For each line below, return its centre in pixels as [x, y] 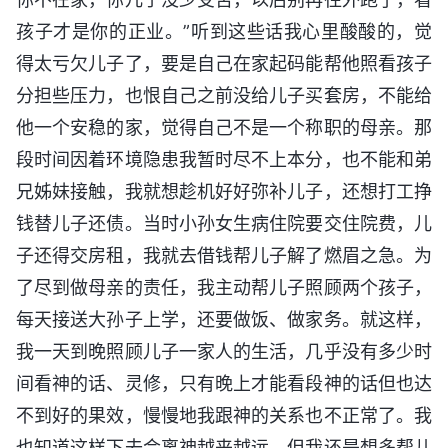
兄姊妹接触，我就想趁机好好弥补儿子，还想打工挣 [224, 191]
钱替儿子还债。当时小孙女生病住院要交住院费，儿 [224, 223]
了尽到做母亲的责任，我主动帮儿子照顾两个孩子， [224, 287]
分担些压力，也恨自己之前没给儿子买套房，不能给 [224, 95]
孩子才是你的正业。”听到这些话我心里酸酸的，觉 [224, 31]
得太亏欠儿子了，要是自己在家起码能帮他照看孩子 [224, 63]
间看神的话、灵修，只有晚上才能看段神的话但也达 [224, 383]
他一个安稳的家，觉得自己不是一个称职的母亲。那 [224, 127]
